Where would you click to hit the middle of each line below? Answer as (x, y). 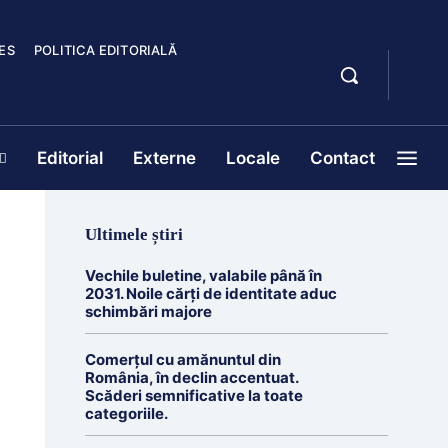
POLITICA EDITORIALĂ (105, 50)
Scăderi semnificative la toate (193, 395)
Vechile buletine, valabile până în (203, 275)
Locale (253, 158)
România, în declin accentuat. (191, 377)
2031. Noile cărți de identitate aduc (210, 293)
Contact (342, 158)
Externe (164, 158)
